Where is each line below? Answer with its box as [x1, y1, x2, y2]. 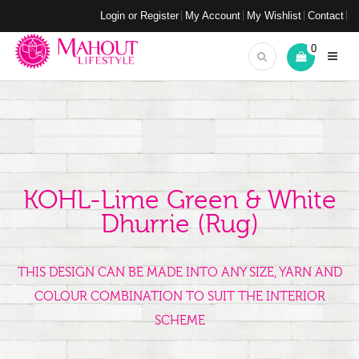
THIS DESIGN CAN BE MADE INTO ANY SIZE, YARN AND [17, 265, 342, 280]
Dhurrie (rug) [100, 210, 259, 239]
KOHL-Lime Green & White [22, 186, 337, 215]
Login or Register [100, 10, 179, 22]
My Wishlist [247, 10, 301, 22]
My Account [185, 10, 240, 22]
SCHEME [154, 313, 205, 328]
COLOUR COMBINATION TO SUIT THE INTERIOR [34, 289, 325, 304]
